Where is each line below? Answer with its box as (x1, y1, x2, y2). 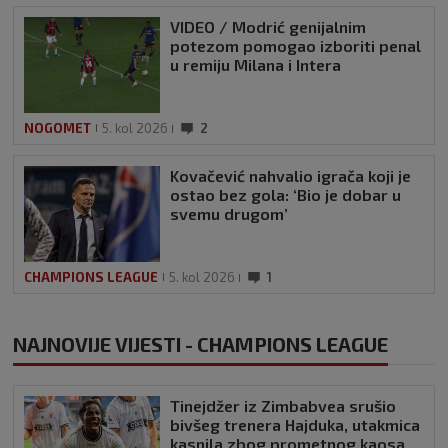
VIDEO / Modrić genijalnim (170, 16, 366, 36)
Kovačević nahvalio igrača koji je (170, 165, 411, 185)
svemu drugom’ (170, 203, 288, 223)
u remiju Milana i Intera (170, 54, 341, 74)
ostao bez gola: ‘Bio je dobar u (170, 184, 401, 204)
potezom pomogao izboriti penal (170, 35, 421, 55)
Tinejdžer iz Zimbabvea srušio (170, 395, 396, 415)
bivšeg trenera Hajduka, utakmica (170, 414, 420, 434)
